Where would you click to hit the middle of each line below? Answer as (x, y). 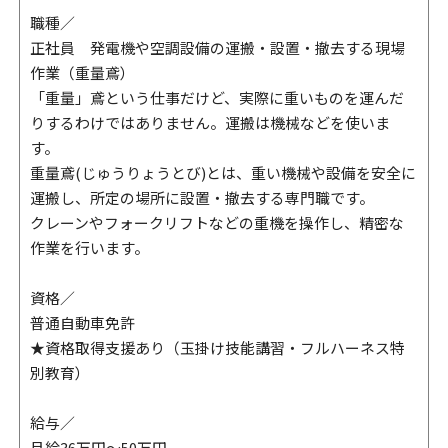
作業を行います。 (89, 247)
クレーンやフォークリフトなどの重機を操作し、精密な (216, 222)
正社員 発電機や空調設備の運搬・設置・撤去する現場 (217, 47)
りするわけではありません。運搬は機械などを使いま (209, 122)
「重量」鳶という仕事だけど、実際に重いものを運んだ (216, 97)
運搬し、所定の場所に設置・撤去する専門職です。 (201, 197)
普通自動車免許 (82, 322)
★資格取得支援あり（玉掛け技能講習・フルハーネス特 (217, 347)
